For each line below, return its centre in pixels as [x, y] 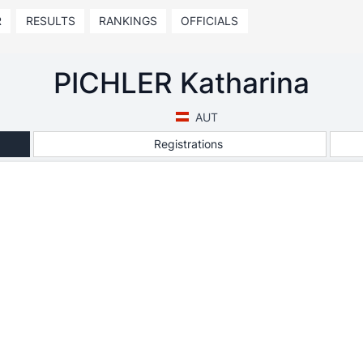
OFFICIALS [210, 21]
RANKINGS [128, 21]
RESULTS [50, 21]
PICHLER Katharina [181, 83]
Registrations [189, 143]
